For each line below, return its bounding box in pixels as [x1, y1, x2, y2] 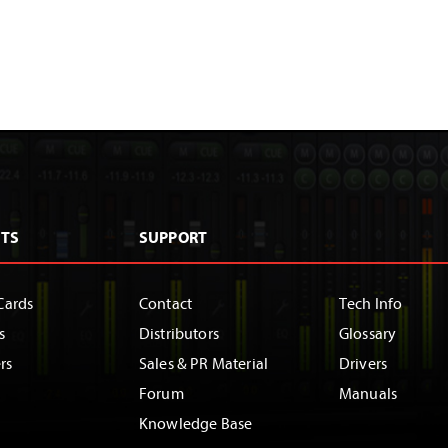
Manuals [339, 385, 398, 403]
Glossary [339, 325, 397, 343]
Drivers [339, 355, 388, 373]
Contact [139, 295, 193, 313]
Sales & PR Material [139, 355, 269, 373]
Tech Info [339, 295, 403, 313]
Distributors [139, 325, 219, 343]
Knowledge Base [139, 415, 253, 433]
